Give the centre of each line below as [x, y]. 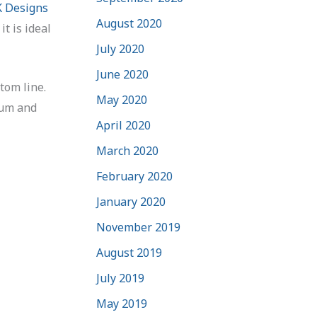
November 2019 [138, 227]
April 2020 [123, 125]
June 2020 [122, 74]
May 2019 [122, 303]
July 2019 [120, 278]
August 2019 [129, 252]
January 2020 [131, 201]
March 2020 [127, 150]
